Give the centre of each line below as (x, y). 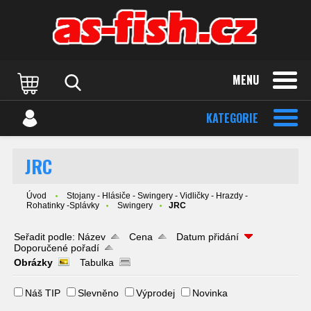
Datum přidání (208, 237)
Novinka (210, 293)
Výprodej (155, 293)
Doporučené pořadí (57, 248)
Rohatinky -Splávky (63, 205)
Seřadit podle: (46, 237)
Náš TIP (43, 293)
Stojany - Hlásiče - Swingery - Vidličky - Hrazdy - (157, 196)
